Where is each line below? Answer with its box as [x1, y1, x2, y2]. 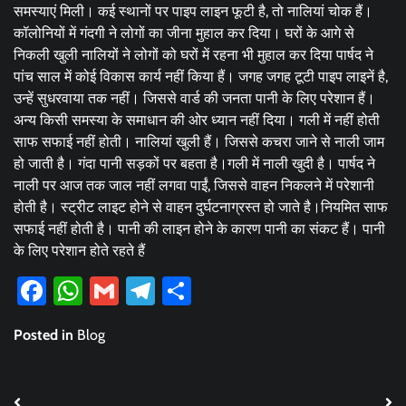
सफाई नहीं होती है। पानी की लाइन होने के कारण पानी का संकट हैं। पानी [14, 220, 385, 238]
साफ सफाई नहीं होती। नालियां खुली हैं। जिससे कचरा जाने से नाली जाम [14, 133, 384, 151]
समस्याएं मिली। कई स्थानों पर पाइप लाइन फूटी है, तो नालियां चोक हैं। [14, 3, 372, 21]
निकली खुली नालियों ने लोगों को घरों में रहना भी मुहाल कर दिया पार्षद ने [14, 46, 373, 64]
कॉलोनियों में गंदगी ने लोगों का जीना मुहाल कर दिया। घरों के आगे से [14, 24, 354, 43]
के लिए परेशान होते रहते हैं [14, 242, 145, 260]
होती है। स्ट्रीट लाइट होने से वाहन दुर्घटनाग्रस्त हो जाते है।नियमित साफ [14, 198, 388, 217]
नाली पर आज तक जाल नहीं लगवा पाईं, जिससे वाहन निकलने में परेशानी [14, 177, 374, 195]
